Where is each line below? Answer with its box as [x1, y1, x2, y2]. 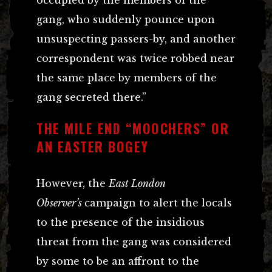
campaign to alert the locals [84, 197, 232, 209]
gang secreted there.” [36, 91, 146, 104]
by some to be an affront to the [36, 255, 199, 268]
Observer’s [36, 197, 84, 209]
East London [109, 177, 166, 190]
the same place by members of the [36, 72, 217, 84]
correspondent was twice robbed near [36, 52, 234, 65]
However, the [36, 177, 109, 190]
